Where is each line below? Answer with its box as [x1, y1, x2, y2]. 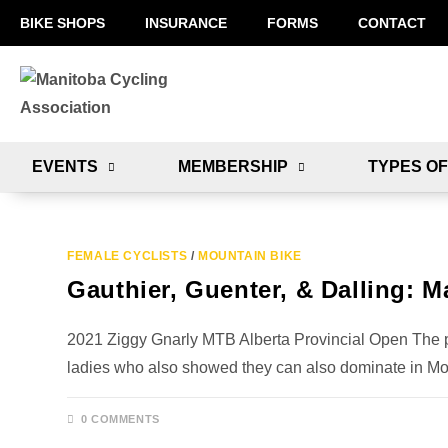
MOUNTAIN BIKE [198, 249, 302, 263]
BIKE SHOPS [20, 15, 105, 31]
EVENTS [31, 158, 98, 175]
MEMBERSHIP [177, 158, 288, 175]
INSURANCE [145, 15, 227, 31]
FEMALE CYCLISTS [67, 249, 188, 263]
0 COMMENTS [80, 413, 160, 425]
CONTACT [358, 15, 426, 31]
